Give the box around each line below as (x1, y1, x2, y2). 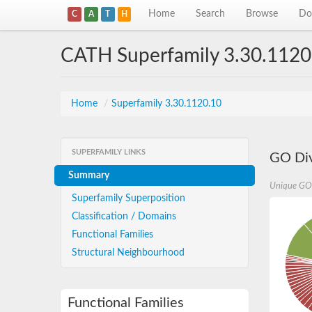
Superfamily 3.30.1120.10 (111, 99, 221, 109)
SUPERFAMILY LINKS (72, 148, 146, 156)
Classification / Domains (72, 212, 176, 221)
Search (196, 9, 226, 19)
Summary (68, 171, 109, 180)
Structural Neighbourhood (72, 248, 185, 258)
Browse (246, 9, 279, 19)
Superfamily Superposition (72, 194, 185, 203)
